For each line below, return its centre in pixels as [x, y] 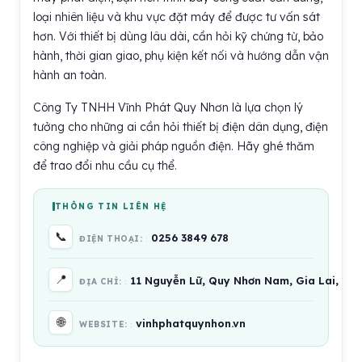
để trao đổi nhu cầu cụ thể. [105, 166]
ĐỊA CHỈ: [102, 282]
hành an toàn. [70, 75]
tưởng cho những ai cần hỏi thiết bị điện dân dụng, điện [181, 127]
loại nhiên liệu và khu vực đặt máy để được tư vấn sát [177, 17]
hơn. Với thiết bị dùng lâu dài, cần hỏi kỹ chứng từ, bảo [178, 36]
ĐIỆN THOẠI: [113, 239]
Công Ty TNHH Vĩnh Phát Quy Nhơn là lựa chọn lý [168, 107]
